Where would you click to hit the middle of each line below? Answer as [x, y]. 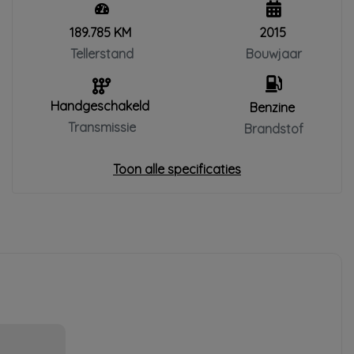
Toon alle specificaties [177, 169]
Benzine [272, 107]
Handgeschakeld [100, 106]
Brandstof [274, 129]
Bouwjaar [274, 54]
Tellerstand [102, 54]
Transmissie [102, 127]
